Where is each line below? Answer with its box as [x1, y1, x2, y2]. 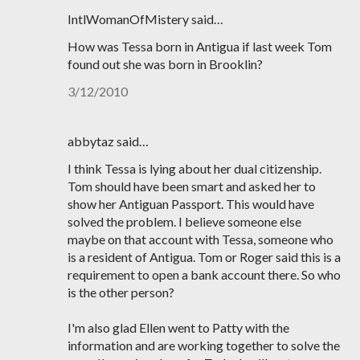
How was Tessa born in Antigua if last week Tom [67, 39, 332, 54]
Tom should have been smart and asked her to [67, 178, 316, 194]
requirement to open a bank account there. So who [67, 267, 341, 282]
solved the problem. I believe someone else [67, 214, 301, 229]
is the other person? [67, 284, 174, 300]
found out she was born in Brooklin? [67, 56, 263, 72]
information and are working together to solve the [67, 337, 340, 353]
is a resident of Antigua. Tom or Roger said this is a [67, 249, 341, 264]
